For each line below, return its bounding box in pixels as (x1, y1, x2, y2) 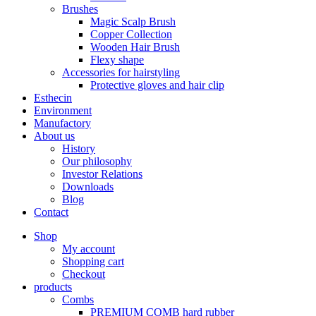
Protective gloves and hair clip (90, 79, 224, 91)
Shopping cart (62, 255, 124, 267)
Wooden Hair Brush (90, 41, 180, 53)
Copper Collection (90, 28, 172, 40)
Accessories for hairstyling (62, 66, 180, 78)
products (34, 281, 72, 293)
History (62, 142, 95, 154)
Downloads (62, 181, 114, 193)
